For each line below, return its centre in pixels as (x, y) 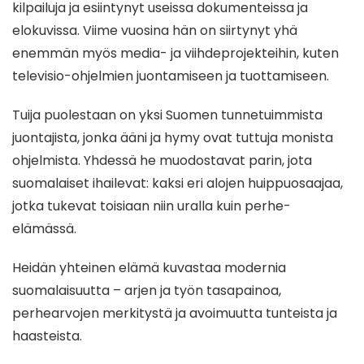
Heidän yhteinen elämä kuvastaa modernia (149, 268)
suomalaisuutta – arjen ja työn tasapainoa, (147, 291)
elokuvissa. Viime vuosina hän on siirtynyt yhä (155, 31)
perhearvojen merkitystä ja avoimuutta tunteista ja (175, 314)
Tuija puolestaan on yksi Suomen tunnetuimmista (167, 115)
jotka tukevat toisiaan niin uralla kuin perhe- (152, 206)
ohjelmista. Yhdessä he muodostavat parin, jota (162, 161)
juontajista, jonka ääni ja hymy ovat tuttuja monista (173, 138)
